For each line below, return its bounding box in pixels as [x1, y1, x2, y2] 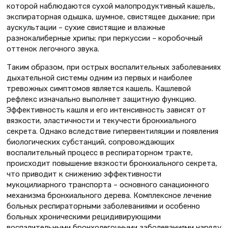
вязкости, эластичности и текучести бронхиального [7, 116, 196, 125]
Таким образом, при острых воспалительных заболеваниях [7, 62, 221, 72]
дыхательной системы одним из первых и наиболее [7, 73, 192, 82]
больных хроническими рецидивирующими [7, 212, 161, 221]
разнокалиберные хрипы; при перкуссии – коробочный [7, 33, 203, 43]
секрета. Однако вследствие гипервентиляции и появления [7, 126, 218, 136]
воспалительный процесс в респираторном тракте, [7, 148, 193, 157]
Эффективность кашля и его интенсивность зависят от [7, 105, 206, 115]
